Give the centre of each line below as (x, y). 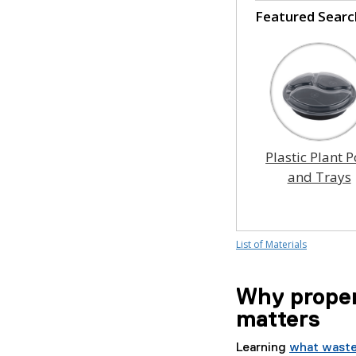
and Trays (319, 177)
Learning (263, 348)
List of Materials (271, 244)
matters (278, 320)
